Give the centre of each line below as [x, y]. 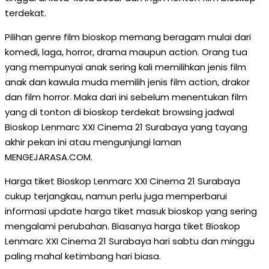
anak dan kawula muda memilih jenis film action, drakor [127, 82]
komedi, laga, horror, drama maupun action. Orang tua [126, 52]
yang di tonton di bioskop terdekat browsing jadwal [119, 112]
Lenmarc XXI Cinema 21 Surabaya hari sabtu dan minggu [130, 241]
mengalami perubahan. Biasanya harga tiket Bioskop [122, 226]
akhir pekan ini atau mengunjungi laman [93, 142]
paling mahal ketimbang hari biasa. [83, 256]
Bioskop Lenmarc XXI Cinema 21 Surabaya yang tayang [126, 127]
